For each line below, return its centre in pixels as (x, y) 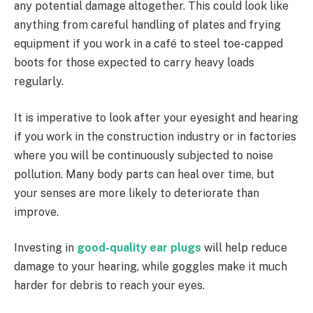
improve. (36, 212)
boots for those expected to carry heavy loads (134, 63)
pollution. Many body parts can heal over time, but (144, 174)
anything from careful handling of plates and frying (147, 25)
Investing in (45, 248)
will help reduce (244, 248)
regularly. (40, 82)
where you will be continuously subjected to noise (144, 155)
